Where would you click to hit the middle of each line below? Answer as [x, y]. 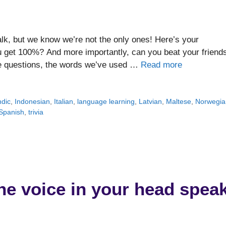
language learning [106, 102]
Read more [161, 65]
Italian [64, 102]
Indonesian [33, 102]
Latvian [151, 102]
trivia [36, 112]
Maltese [179, 102]
